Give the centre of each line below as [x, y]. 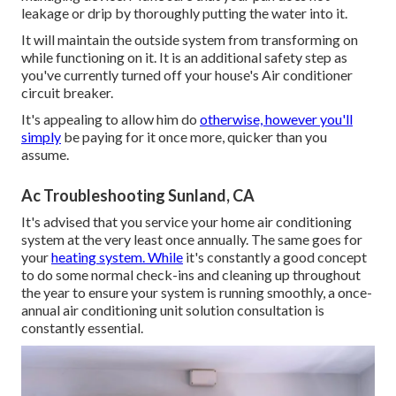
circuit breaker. [67, 92]
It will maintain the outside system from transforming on [190, 39]
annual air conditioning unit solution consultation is [173, 309]
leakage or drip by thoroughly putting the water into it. [184, 12]
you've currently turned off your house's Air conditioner [187, 74]
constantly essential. [82, 327]
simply [41, 136]
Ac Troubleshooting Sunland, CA [138, 195]
